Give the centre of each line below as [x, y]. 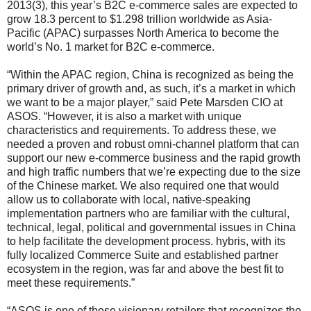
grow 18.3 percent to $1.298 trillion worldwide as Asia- [140, 19]
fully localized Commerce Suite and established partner [143, 255]
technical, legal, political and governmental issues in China [151, 227]
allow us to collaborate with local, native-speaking [129, 199]
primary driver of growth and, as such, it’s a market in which [151, 88]
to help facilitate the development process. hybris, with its [146, 241]
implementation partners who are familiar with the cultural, [148, 213]
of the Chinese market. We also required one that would [143, 185]
